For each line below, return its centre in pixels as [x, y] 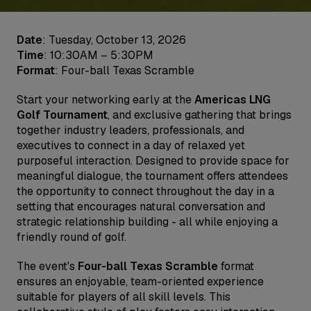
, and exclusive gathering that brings [200, 115]
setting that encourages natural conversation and [141, 207]
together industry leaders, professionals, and [131, 130]
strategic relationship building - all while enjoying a [147, 222]
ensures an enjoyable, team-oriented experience [140, 281]
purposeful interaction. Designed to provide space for [153, 161]
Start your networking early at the [106, 100]
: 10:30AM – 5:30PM [99, 55]
